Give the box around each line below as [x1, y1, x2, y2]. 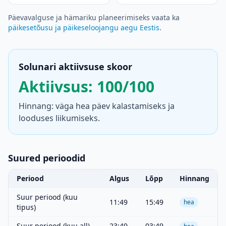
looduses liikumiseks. [19, 112, 100, 124]
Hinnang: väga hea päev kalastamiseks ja [19, 100, 175, 111]
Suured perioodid [8, 152, 85, 164]
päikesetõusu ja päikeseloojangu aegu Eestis [8, 23, 159, 32]
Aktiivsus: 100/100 [19, 76, 154, 97]
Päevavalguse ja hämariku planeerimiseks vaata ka [8, 13, 180, 22]
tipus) [17, 202, 36, 212]
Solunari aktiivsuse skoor [19, 61, 132, 73]
